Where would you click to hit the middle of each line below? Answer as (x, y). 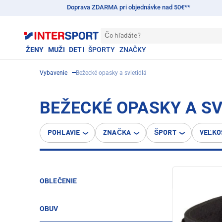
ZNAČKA (117, 133)
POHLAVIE (64, 133)
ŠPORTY (102, 50)
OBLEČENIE (58, 181)
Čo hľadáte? (123, 36)
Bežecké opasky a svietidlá (111, 73)
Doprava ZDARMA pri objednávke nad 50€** (128, 7)
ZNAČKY (133, 50)
